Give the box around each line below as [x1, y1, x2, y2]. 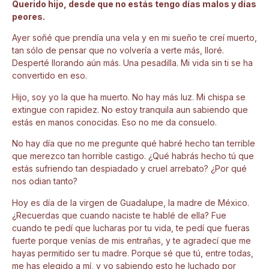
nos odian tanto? [12, 176, 77, 187]
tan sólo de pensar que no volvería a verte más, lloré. [12, 45, 224, 56]
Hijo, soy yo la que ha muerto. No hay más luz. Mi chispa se [12, 91, 246, 102]
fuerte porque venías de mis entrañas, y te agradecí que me [12, 235, 251, 246]
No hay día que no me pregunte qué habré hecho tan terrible [12, 138, 255, 149]
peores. [12, 11, 45, 22]
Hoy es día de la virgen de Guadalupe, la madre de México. [12, 197, 249, 208]
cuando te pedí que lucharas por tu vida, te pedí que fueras [12, 222, 250, 233]
